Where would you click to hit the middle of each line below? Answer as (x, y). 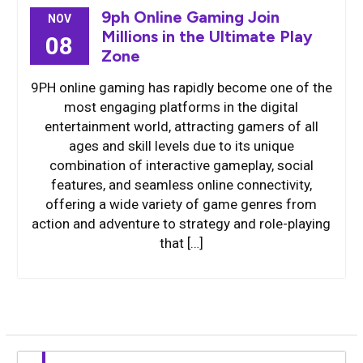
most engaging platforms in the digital (181, 107)
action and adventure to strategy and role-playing (181, 224)
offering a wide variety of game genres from (181, 204)
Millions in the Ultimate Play (207, 36)
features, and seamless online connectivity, (181, 185)
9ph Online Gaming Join (190, 17)
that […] (181, 243)
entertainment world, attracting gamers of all (181, 126)
